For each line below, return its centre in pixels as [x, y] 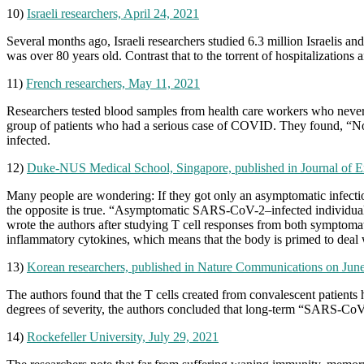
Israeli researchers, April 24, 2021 [113, 13]
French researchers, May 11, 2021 [113, 83]
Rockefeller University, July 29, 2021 [123, 336]
